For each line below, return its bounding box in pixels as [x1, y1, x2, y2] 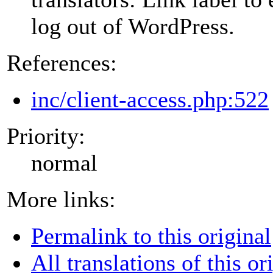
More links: [7, 186, 116, 212]
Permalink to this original [31, 222, 271, 249]
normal [31, 149, 97, 175]
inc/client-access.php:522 [31, 86, 269, 112]
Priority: [7, 122, 85, 149]
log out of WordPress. [31, 13, 235, 39]
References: [7, 49, 117, 76]
